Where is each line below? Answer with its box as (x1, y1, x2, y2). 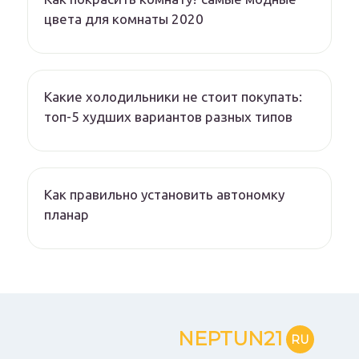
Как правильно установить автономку (44, 187, 284, 203)
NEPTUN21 (177, 327, 282, 351)
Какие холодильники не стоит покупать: (44, 89, 302, 105)
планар (44, 207, 89, 223)
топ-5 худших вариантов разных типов (44, 109, 292, 125)
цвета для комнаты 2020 (44, 11, 204, 27)
